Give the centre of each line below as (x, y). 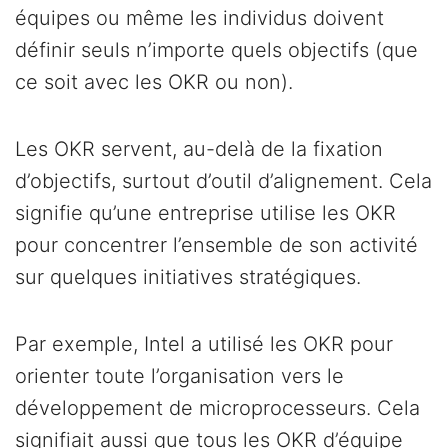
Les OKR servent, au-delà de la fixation (199, 148)
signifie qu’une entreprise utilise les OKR (205, 212)
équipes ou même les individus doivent (199, 17)
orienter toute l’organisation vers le (179, 375)
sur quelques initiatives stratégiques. (188, 276)
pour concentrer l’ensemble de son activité (216, 244)
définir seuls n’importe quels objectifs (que (216, 49)
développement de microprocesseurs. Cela (217, 407)
